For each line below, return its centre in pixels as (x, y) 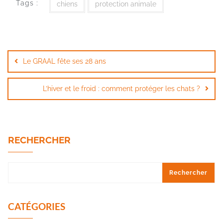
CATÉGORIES (37, 207)
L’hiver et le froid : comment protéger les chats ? (121, 89)
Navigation (37, 41)
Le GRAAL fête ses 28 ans (64, 61)
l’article (27, 67)
